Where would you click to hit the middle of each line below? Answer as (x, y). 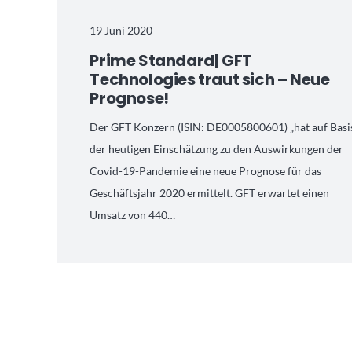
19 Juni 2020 (121, 31)
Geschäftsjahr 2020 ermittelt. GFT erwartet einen (210, 192)
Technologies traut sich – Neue (210, 79)
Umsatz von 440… (133, 214)
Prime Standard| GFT (171, 60)
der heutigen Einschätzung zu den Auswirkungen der (217, 148)
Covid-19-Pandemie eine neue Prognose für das (206, 170)
